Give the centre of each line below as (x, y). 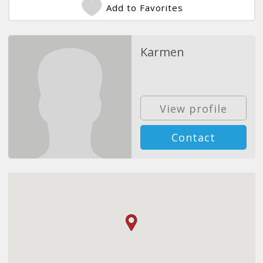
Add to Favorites (145, 7)
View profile (193, 109)
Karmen (162, 52)
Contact (193, 138)
